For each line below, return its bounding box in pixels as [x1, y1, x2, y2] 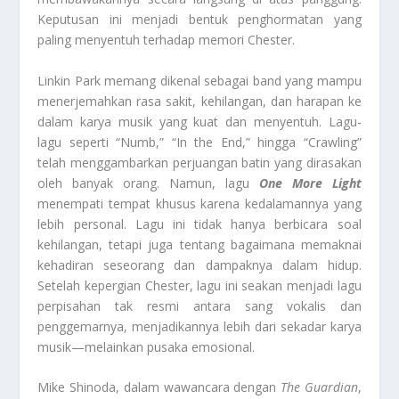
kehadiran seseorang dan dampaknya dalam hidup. [37, 256, 362, 273]
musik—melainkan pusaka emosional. [37, 338, 256, 355]
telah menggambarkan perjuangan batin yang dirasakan [37, 153, 362, 171]
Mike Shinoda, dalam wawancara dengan [37, 378, 281, 395]
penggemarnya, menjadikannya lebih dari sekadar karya [37, 317, 362, 335]
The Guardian [280, 378, 358, 395]
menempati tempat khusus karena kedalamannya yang [37, 194, 362, 212]
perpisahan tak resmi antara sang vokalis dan [37, 297, 362, 314]
